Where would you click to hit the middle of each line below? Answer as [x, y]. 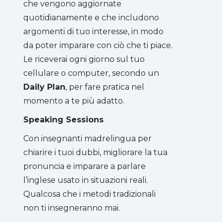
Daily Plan [44, 87]
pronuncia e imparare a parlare [84, 166]
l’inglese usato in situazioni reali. [85, 180]
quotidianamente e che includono [91, 17]
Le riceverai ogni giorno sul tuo [84, 59]
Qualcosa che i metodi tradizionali [89, 194]
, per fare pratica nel [105, 87]
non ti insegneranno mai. [72, 208]
